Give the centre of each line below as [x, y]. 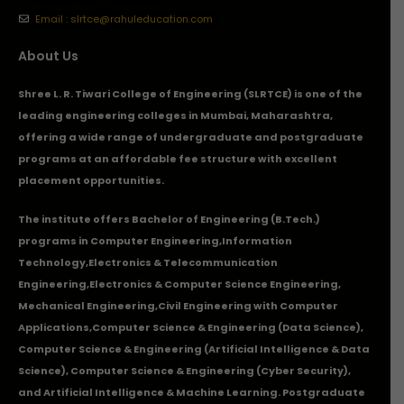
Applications [54, 327]
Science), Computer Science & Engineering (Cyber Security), [184, 370]
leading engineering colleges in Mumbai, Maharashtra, [175, 115]
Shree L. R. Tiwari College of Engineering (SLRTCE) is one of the [190, 93]
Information [257, 240]
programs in [54, 240]
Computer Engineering [155, 240]
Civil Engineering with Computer [248, 305]
